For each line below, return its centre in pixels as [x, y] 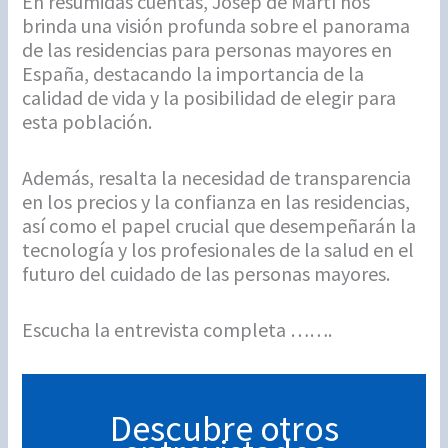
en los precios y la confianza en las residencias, [216, 201]
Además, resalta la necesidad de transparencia [217, 177]
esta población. [87, 121]
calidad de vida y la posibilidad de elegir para [209, 97]
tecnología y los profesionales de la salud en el [218, 249]
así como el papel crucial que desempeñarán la [219, 225]
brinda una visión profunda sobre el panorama [216, 25]
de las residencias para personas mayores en [207, 49]
